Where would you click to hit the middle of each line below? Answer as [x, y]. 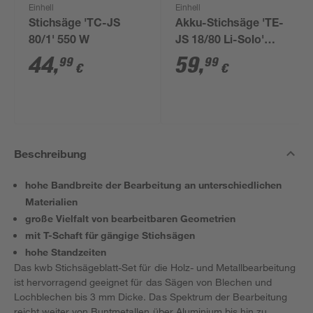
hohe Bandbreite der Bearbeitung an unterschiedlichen [153, 185]
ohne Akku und [214, 58]
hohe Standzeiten [66, 252]
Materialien [52, 202]
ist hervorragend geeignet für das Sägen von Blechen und [143, 282]
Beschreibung [51, 153]
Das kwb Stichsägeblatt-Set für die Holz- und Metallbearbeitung [155, 267]
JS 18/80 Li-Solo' [220, 41]
